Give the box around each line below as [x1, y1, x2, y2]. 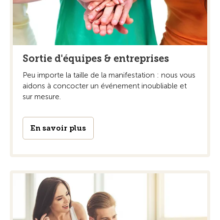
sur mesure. [23, 92, 61, 101]
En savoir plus [30, 123, 86, 133]
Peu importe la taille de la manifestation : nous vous [23, 70, 195, 80]
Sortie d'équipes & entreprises [23, 52, 169, 64]
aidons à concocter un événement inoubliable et [23, 81, 187, 90]
